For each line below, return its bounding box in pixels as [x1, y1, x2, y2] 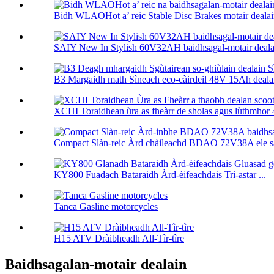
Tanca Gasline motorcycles [54, 201, 158, 212]
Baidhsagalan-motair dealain [5, 256, 187, 273]
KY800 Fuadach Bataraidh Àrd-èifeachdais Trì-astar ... [54, 169, 266, 180]
